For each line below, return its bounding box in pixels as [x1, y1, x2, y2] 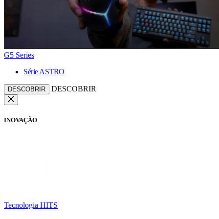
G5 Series [4, 51, 34, 60]
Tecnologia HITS [4, 200, 58, 209]
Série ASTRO [23, 67, 65, 76]
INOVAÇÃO [4, 116, 37, 124]
